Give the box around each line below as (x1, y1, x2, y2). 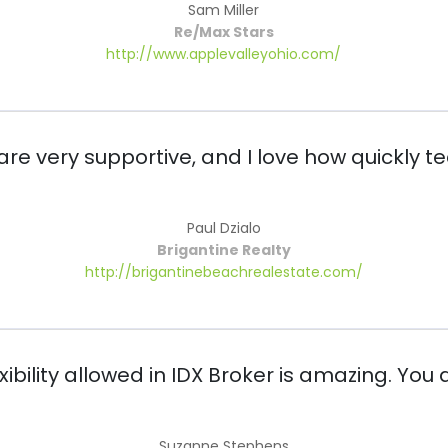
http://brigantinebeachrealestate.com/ (84, 262, 363, 283)
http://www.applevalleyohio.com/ (106, 44, 342, 65)
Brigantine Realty (156, 240, 291, 261)
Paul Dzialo (186, 218, 261, 239)
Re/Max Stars (173, 22, 274, 43)
